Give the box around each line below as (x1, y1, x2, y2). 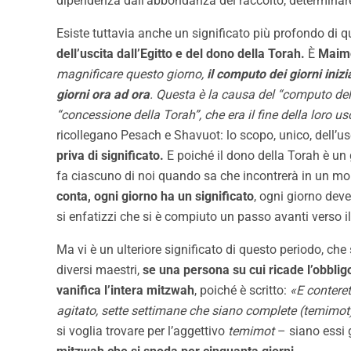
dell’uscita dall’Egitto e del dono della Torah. (56, 46, 305, 62)
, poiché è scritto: (194, 283, 290, 299)
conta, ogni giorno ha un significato (56, 189, 254, 204)
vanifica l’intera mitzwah (56, 283, 194, 299)
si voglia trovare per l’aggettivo (56, 324, 228, 339)
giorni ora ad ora (56, 87, 150, 103)
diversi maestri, (56, 262, 143, 278)
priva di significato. (56, 148, 164, 164)
